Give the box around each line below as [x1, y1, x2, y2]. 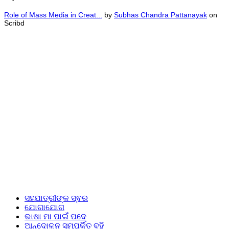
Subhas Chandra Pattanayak [114, 10, 207, 19]
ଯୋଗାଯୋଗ [25, 202, 64, 212]
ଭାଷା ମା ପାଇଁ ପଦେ [25, 212, 86, 221]
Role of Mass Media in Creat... [4, 10, 102, 19]
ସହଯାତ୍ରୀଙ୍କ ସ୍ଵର [25, 193, 88, 202]
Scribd [4, 18, 25, 27]
